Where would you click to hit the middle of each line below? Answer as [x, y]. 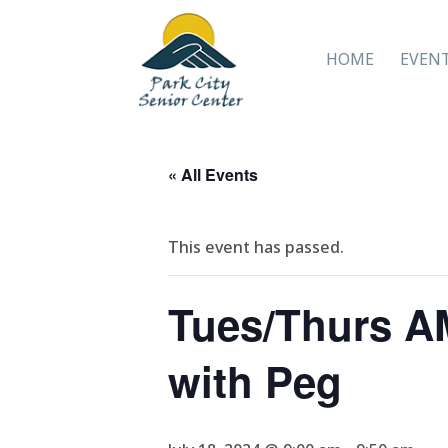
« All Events [213, 174]
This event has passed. [256, 247]
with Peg [255, 381]
